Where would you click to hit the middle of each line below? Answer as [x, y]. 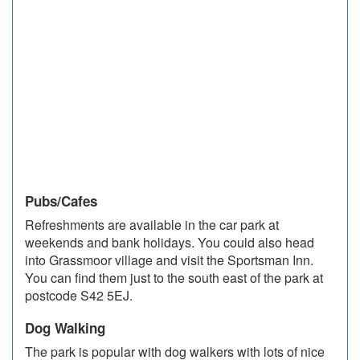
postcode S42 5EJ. [79, 296]
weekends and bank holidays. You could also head [170, 243]
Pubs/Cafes [61, 201]
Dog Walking [65, 328]
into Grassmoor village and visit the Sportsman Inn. [169, 260]
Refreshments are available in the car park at [152, 225]
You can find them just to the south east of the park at [174, 278]
